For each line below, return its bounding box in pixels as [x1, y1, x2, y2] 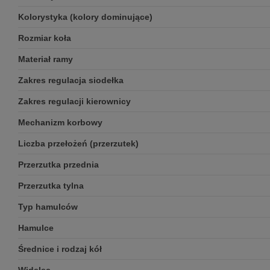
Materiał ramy [18, 54, 73, 64]
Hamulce [18, 223, 54, 233]
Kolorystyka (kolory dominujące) [18, 12, 152, 22]
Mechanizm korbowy [18, 118, 102, 128]
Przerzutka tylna [18, 181, 84, 191]
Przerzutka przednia [18, 160, 99, 170]
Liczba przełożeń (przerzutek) [18, 139, 139, 149]
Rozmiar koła [18, 33, 71, 43]
